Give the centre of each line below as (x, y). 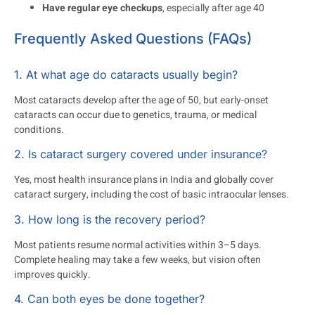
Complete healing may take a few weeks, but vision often (137, 259)
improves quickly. (52, 274)
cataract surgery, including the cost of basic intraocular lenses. (152, 195)
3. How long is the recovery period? (110, 219)
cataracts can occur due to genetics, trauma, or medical (135, 115)
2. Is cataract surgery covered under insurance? (141, 154)
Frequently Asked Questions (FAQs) (133, 38)
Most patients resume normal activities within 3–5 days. (138, 245)
